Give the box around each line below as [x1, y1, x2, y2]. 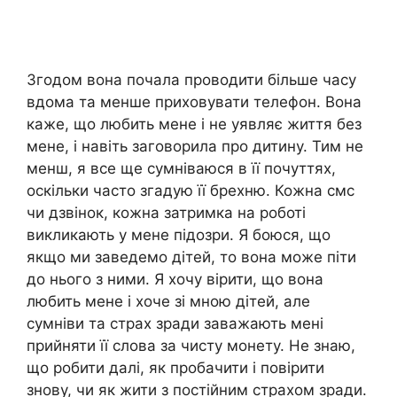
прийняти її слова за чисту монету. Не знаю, [27, 336, 355, 354]
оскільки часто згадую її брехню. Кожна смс [27, 181, 354, 199]
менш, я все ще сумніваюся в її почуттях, [27, 159, 336, 177]
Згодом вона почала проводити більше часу [27, 70, 356, 89]
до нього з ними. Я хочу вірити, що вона [27, 269, 323, 288]
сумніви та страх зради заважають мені [27, 314, 323, 332]
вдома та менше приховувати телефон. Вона [27, 92, 362, 111]
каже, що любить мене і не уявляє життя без [27, 114, 362, 133]
